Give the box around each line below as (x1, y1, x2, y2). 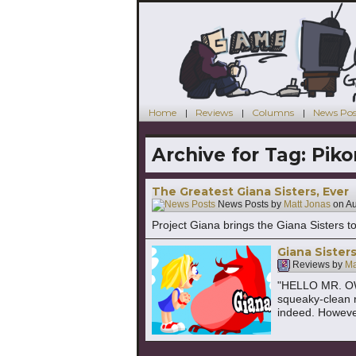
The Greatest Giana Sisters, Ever (152, 184, 349, 199)
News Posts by (215, 199, 284, 211)
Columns (252, 106, 294, 118)
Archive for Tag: (152, 143, 311, 166)
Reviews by (290, 259, 345, 271)
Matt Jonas (284, 199, 331, 211)
